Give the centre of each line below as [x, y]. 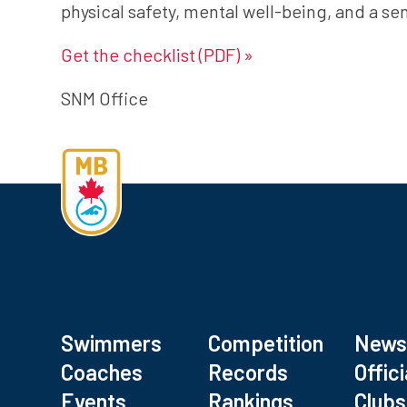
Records [248, 372]
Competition [265, 343]
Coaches [102, 372]
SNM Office [105, 99]
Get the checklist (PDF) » [158, 55]
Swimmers [112, 343]
